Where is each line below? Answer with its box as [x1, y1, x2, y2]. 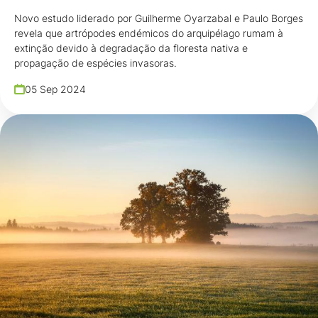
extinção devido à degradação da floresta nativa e [14, 42, 248, 54]
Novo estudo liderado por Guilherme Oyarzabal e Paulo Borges [14, 12, 303, 24]
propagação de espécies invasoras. [14, 57, 177, 69]
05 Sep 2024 [25, 83, 86, 95]
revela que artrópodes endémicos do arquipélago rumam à [14, 27, 283, 39]
